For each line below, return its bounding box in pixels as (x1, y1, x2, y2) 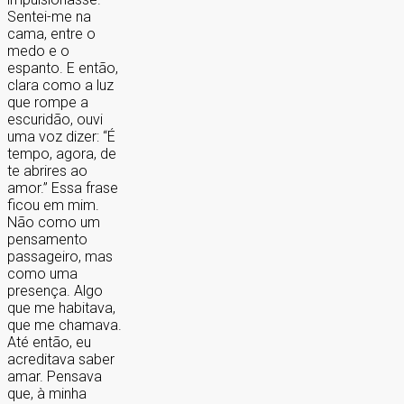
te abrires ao (7, 161, 87, 179)
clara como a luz (7, 76, 114, 94)
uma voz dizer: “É (7, 127, 115, 145)
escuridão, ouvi (7, 110, 103, 128)
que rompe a (7, 93, 88, 111)
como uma (7, 264, 78, 282)
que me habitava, (7, 298, 115, 317)
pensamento (7, 230, 87, 248)
